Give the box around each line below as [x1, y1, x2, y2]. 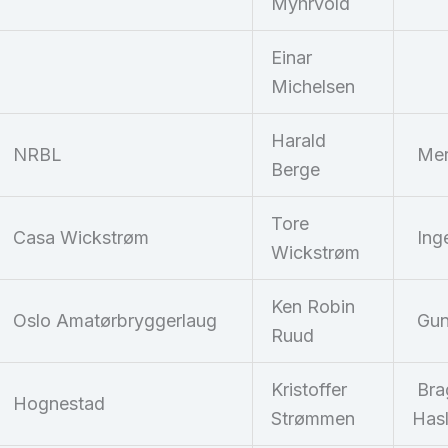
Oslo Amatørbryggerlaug [13, 310, 217, 332]
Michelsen [271, 76, 355, 98]
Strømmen [271, 408, 355, 430]
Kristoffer [271, 379, 347, 401]
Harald [271, 130, 326, 152]
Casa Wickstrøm [13, 227, 149, 249]
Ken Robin [271, 296, 355, 318]
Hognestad [13, 393, 105, 415]
